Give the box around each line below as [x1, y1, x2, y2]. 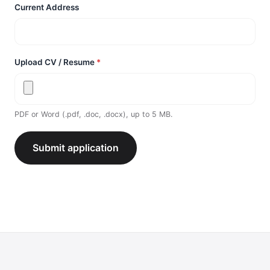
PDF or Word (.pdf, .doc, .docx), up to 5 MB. [14, 110, 172, 119]
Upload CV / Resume [14, 57, 96, 67]
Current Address [14, 2, 79, 12]
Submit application [33, 142, 119, 154]
